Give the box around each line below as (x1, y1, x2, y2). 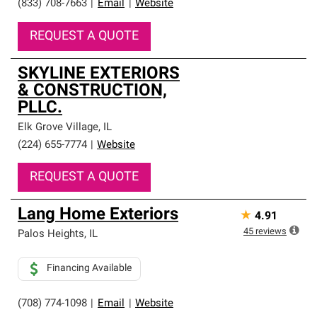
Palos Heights (18, 229, 84, 240)
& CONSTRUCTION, (18, 83, 167, 100)
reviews (255, 227, 287, 236)
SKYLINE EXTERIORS (18, 66, 180, 83)
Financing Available (47, 263, 132, 274)
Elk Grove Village (18, 122, 98, 133)
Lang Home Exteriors (18, 207, 178, 224)
